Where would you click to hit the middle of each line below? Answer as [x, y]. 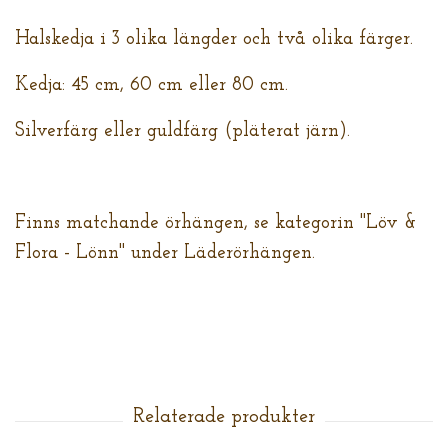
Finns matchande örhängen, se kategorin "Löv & [216, 224]
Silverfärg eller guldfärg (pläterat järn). [182, 132]
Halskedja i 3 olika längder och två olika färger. [214, 40]
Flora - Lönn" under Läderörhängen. [165, 254]
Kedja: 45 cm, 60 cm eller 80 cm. [151, 86]
